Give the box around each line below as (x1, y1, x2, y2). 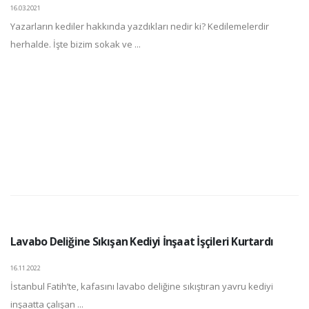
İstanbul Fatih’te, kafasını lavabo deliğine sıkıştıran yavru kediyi (10, 280, 273, 293)
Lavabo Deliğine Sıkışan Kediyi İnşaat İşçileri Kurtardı (10, 234, 274, 250)
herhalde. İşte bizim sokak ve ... (10, 38, 141, 51)
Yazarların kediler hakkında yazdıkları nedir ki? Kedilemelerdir (10, 20, 269, 33)
